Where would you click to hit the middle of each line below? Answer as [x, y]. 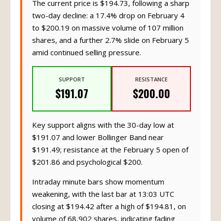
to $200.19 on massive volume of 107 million [108, 33]
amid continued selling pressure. [87, 57]
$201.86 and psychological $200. [87, 167]
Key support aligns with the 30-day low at [103, 130]
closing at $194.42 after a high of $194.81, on [109, 211]
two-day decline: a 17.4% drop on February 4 [108, 20]
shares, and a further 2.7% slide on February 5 [110, 45]
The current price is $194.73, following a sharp [111, 8]
